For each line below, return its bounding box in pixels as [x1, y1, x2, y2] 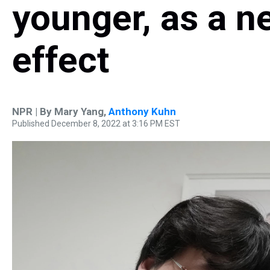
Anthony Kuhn [108, 105, 176, 118]
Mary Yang [54, 105, 104, 118]
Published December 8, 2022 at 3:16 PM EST [12, 119, 180, 128]
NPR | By [12, 105, 54, 118]
